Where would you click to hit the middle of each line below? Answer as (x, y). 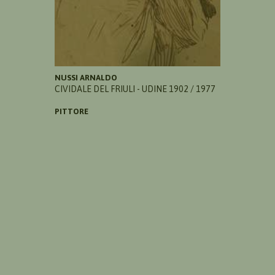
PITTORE (72, 112)
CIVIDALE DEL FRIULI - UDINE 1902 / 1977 (135, 89)
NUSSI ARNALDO (86, 78)
